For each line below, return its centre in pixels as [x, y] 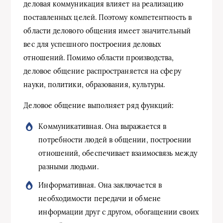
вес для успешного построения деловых [92, 44]
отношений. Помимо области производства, [99, 57]
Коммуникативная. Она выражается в [103, 126]
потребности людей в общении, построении [115, 140]
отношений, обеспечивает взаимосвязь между [118, 153]
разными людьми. [68, 167]
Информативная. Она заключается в [100, 185]
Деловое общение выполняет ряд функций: [99, 105]
